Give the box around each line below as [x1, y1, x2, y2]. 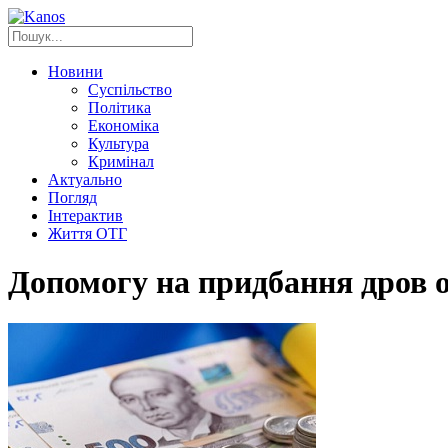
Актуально [48, 171, 122, 188]
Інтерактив [48, 207, 123, 224]
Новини [48, 63, 103, 80]
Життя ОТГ [48, 225, 127, 242]
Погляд [48, 189, 97, 206]
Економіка [88, 117, 159, 134]
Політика [88, 99, 151, 116]
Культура [88, 135, 149, 152]
